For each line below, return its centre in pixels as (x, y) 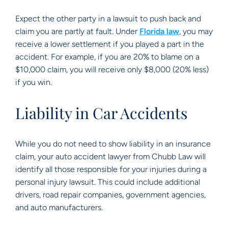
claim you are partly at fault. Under (77, 31)
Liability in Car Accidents (101, 113)
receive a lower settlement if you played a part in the (110, 44)
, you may (196, 31)
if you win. (35, 82)
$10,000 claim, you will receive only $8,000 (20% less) (112, 69)
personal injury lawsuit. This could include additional (108, 182)
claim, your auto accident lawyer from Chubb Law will (110, 156)
